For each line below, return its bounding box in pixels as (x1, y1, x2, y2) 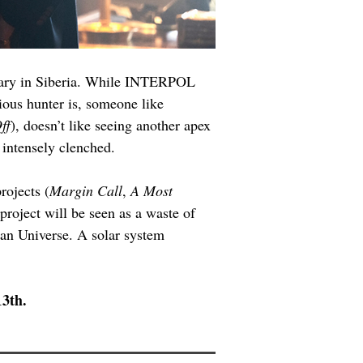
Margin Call (49, 180, 122, 200)
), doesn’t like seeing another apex (11, 114, 215, 135)
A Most (130, 180, 177, 200)
